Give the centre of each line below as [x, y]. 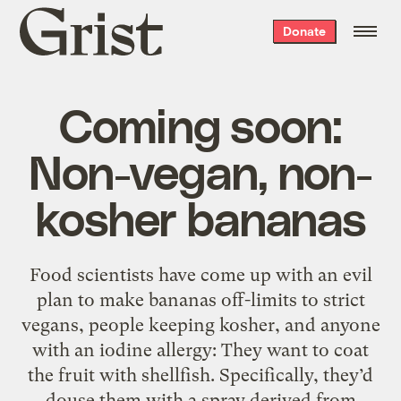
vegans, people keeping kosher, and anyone [200, 324]
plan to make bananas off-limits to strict [200, 299]
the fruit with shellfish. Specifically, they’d [200, 375]
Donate [304, 31]
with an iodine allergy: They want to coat [200, 350]
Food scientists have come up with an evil [200, 274]
